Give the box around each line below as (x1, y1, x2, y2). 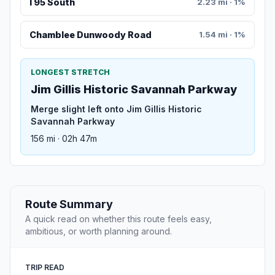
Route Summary (25, 198, 113, 211)
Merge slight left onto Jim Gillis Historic (31, 104, 202, 115)
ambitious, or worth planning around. (25, 226, 172, 237)
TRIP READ (25, 263, 64, 273)
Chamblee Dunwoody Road (29, 29, 152, 41)
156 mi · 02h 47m (31, 133, 97, 144)
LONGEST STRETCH (31, 68, 110, 77)
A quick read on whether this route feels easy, (25, 214, 212, 225)
